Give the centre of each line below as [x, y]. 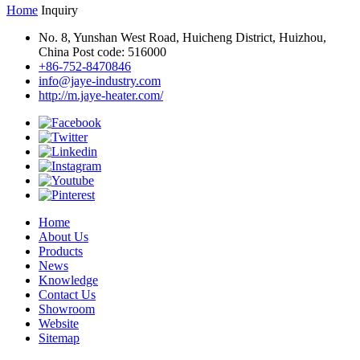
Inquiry [59, 10]
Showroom [67, 309]
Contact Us [67, 295]
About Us [63, 237]
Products [61, 251]
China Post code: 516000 [102, 52]
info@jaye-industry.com [100, 81]
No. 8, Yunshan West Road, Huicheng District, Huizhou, [182, 37]
